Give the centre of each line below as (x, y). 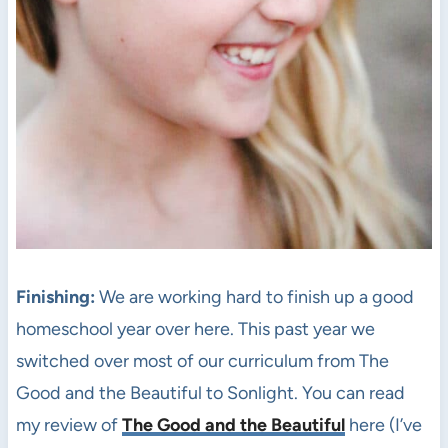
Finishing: (55, 296)
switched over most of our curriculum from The (202, 360)
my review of (68, 424)
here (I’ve (383, 424)
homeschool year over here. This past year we (195, 328)
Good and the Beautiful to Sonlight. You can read (210, 392)
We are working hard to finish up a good (254, 296)
